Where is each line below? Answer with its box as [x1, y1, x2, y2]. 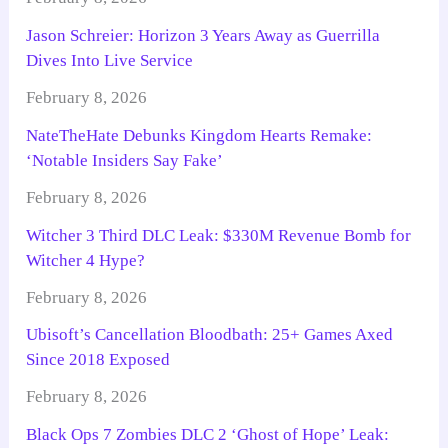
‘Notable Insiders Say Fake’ [26, 150, 224, 170]
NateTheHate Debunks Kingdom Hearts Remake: [26, 125, 373, 145]
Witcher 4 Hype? [26, 250, 146, 270]
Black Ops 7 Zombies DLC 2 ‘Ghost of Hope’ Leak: [26, 425, 390, 445]
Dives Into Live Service [26, 51, 194, 71]
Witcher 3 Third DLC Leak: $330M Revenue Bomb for [26, 225, 412, 245]
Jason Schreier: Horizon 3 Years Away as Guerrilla [26, 26, 381, 46]
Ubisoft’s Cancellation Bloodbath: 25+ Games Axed [26, 325, 394, 345]
